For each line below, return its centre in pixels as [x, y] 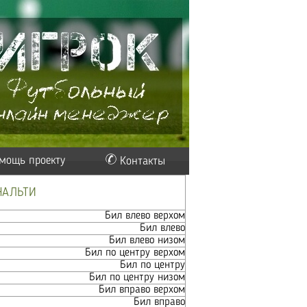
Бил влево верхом [145, 216]
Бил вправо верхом [142, 290]
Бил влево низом [147, 241]
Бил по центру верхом [135, 253]
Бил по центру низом [137, 278]
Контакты [143, 161]
